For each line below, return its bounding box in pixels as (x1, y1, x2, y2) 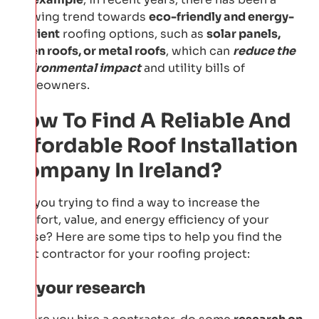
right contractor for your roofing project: (11, 246, 250, 261)
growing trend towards (11, 9, 149, 24)
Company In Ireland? (11, 157, 222, 183)
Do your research (11, 278, 145, 298)
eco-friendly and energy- (149, 9, 294, 24)
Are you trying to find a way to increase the (11, 194, 260, 210)
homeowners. (11, 77, 90, 93)
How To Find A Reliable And (11, 108, 291, 133)
